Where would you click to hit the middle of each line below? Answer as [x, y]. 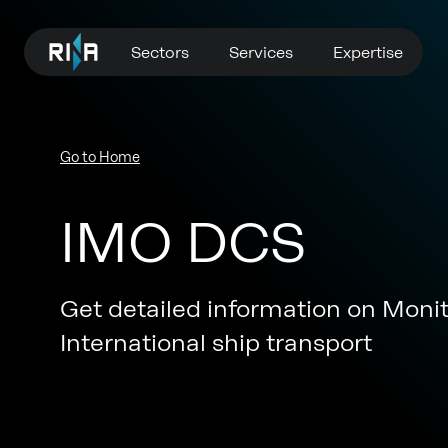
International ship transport [216, 342]
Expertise [368, 52]
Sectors [160, 52]
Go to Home [100, 157]
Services [261, 52]
